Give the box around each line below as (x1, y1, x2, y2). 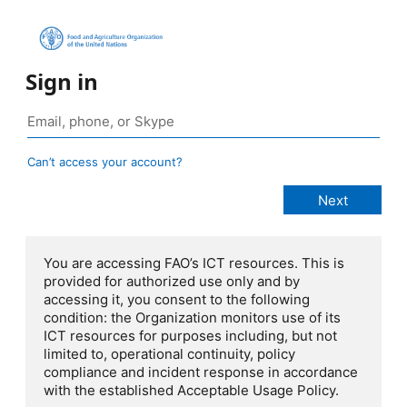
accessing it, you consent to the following (44, 291, 310, 309)
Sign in (25, 66, 98, 97)
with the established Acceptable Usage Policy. (44, 382, 339, 400)
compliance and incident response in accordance (44, 363, 358, 382)
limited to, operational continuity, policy (44, 345, 295, 363)
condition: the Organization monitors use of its (44, 309, 341, 327)
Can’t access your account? (27, 154, 183, 170)
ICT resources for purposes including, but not (44, 327, 337, 345)
